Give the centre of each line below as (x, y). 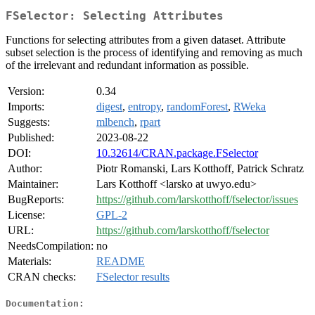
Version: (26, 91)
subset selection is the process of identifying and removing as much (154, 53)
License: (26, 215)
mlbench (115, 122)
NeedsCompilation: (51, 246)
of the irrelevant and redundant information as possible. (127, 65)
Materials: (30, 262)
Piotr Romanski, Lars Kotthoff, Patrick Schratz (200, 169)
